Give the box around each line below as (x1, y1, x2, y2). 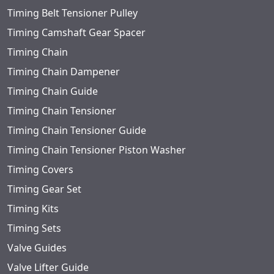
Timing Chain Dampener (7, 65, 120, 79)
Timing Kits (7, 202, 59, 216)
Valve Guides (7, 241, 67, 255)
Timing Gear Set (7, 182, 81, 196)
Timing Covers (7, 163, 73, 177)
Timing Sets (7, 221, 61, 235)
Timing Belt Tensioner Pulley (7, 6, 138, 20)
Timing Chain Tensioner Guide (7, 124, 146, 138)
